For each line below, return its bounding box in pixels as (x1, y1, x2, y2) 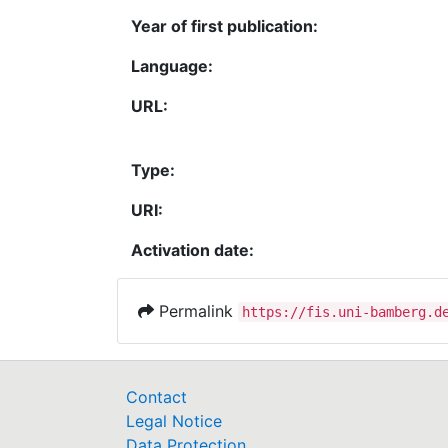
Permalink (154, 300, 238, 321)
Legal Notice (126, 411, 222, 431)
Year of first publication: (131, 15, 318, 36)
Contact (126, 387, 187, 407)
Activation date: (131, 239, 254, 260)
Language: (131, 55, 213, 76)
